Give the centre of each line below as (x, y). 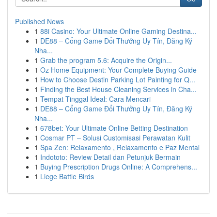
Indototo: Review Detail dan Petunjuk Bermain (110, 157)
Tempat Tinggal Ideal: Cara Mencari (95, 99)
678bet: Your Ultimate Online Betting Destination (114, 128)
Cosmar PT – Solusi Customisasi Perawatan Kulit (115, 138)
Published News (39, 21)
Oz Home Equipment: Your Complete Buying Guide (118, 70)
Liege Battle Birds (67, 176)
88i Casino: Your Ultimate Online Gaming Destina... (118, 31)
